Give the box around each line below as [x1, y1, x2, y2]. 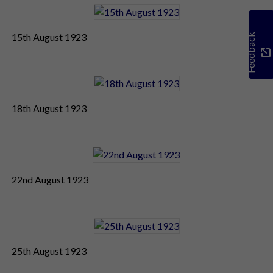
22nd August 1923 [12, 173, 88, 185]
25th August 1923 [12, 244, 87, 257]
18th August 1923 [12, 102, 87, 114]
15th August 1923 [12, 30, 87, 43]
